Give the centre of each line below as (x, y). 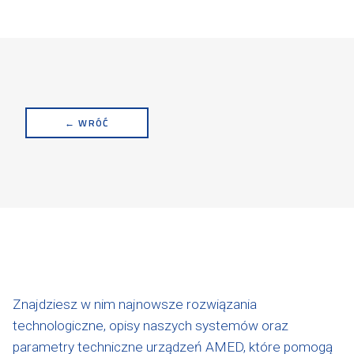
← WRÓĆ (87, 123)
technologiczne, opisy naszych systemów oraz (151, 326)
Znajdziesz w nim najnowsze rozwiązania (135, 305)
